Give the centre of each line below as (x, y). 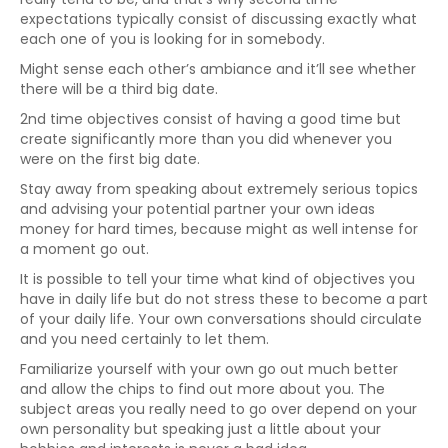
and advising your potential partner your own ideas (197, 209)
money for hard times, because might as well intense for (219, 229)
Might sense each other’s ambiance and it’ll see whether (218, 69)
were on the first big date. (110, 159)
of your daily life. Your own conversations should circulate (221, 319)
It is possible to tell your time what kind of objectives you (217, 279)
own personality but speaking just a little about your (200, 429)
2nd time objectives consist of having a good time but (210, 119)
